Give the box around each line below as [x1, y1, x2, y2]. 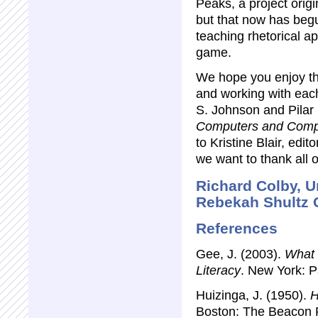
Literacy [196, 263, 241, 278]
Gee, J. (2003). [196, 246, 281, 261]
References [196, 219, 278, 236]
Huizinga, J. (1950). [196, 287, 310, 302]
